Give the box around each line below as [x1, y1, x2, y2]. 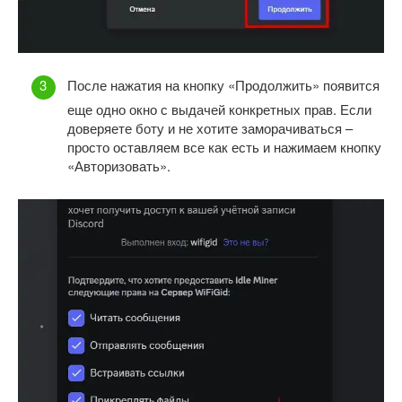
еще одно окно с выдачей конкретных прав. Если [67, 100, 371, 119]
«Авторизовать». [67, 156, 170, 176]
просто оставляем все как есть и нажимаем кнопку [67, 137, 381, 157]
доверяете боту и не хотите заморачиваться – [67, 118, 353, 138]
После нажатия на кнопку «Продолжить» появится [67, 75, 380, 95]
